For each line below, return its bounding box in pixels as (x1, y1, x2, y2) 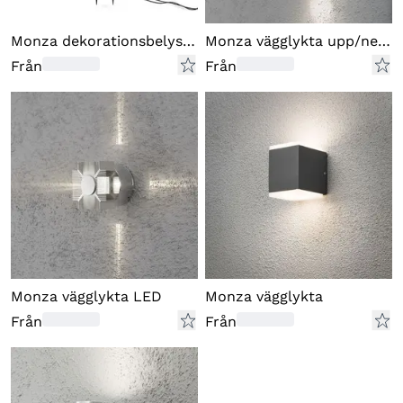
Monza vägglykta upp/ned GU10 (378, 32, 390, 49)
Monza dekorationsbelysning (183, 32, 195, 49)
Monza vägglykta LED (11, 288, 162, 305)
